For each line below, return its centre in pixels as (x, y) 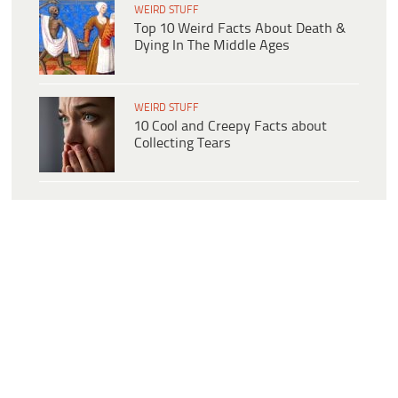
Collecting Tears (183, 143)
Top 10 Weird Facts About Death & (240, 28)
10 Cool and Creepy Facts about (231, 126)
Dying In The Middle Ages (212, 45)
